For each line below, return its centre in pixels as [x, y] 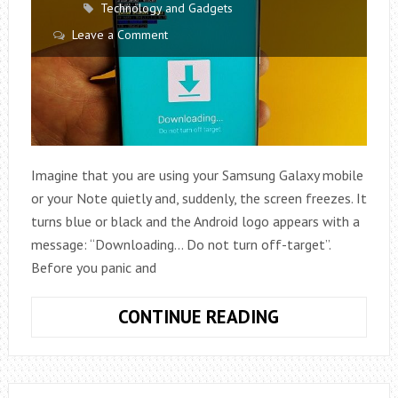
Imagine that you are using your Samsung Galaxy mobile [197, 175]
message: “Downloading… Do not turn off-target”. [180, 245]
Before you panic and [93, 268]
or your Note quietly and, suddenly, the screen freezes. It [199, 199]
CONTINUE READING [199, 317]
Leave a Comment [119, 35]
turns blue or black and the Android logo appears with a [195, 222]
